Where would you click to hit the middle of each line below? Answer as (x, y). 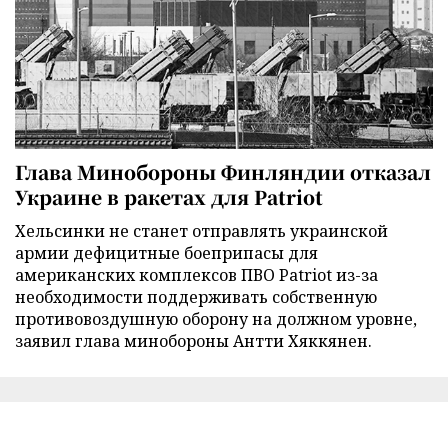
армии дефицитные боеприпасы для (166, 252)
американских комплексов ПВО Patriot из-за (196, 274)
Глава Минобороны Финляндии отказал (223, 171)
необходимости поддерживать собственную (196, 296)
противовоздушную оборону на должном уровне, (216, 318)
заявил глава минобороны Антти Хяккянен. (193, 340)
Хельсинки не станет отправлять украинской (201, 230)
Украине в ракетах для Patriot (169, 196)
